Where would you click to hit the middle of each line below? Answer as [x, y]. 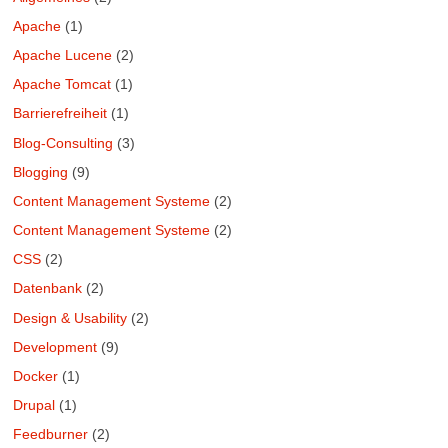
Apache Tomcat [62, 84]
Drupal [34, 405]
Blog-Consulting [63, 142]
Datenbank [48, 288]
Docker [36, 376]
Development [55, 346]
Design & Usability [70, 317]
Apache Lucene [63, 54]
